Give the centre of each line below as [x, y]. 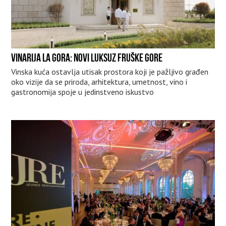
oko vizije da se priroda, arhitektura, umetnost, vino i [99, 82]
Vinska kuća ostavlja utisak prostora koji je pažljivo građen [110, 72]
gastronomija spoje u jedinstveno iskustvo [83, 92]
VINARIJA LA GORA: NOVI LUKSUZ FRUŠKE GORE [87, 58]
